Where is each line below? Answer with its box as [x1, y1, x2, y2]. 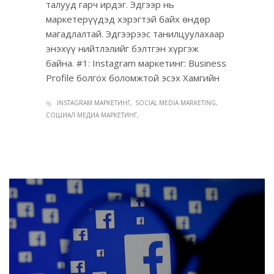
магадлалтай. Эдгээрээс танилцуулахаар [46, 28, 224, 40]
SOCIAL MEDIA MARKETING [135, 98, 216, 108]
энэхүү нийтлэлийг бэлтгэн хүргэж [46, 42, 199, 55]
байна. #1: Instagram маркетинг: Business [46, 57, 226, 70]
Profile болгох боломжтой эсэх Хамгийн [46, 72, 220, 84]
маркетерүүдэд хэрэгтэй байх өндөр [46, 13, 210, 26]
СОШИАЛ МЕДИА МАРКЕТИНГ [46, 110, 137, 119]
